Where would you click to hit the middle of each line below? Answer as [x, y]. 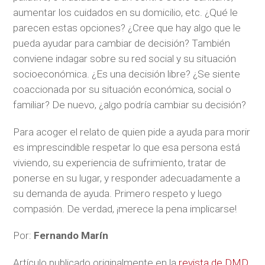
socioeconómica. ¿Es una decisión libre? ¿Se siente [127, 74]
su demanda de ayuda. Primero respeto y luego [118, 193]
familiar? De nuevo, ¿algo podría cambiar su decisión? [130, 105]
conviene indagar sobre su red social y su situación [125, 59]
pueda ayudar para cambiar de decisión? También [122, 43]
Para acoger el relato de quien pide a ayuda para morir [132, 132]
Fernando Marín [71, 236]
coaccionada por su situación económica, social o [122, 90]
